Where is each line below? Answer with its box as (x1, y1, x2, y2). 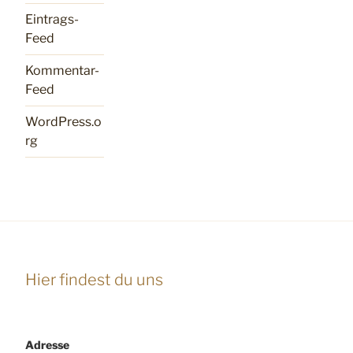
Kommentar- (25, 62, 99, 78)
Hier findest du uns (25, 269, 163, 289)
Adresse (25, 337, 69, 351)
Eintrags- (25, 11, 79, 27)
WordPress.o (25, 113, 102, 129)
